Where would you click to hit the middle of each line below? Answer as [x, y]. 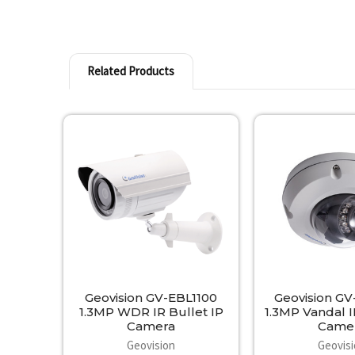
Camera [151, 326]
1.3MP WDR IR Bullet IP [151, 312]
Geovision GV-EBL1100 [151, 298]
